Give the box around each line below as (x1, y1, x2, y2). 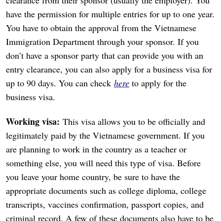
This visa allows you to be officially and (60, 115, 205, 127)
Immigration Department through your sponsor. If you (6, 35, 199, 47)
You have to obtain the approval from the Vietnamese (6, 21, 196, 34)
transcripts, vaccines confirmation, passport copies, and (6, 198, 204, 210)
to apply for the (132, 76, 186, 89)
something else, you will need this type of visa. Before (6, 156, 201, 169)
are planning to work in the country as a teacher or (6, 143, 186, 155)
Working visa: (6, 114, 60, 128)
